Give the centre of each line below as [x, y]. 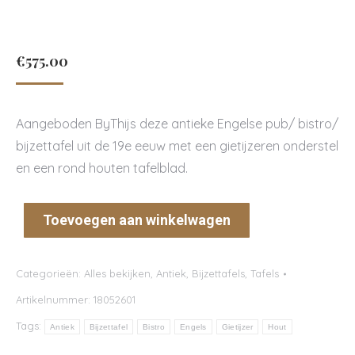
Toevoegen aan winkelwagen [137, 220]
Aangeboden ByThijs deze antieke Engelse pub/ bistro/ [177, 124]
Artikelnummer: [55, 300]
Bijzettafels [218, 273]
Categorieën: [50, 273]
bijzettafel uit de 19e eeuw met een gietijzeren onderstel [177, 146]
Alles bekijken [117, 273]
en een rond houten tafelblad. [102, 168]
